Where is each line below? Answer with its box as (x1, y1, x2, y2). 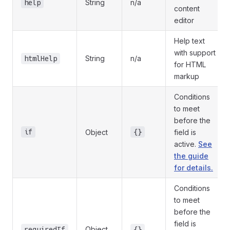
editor (174, 16, 194, 25)
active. (174, 140, 198, 149)
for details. (174, 163, 213, 172)
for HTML (174, 60, 206, 69)
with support (174, 48, 216, 57)
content (174, 4, 200, 13)
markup (174, 72, 199, 81)
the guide (174, 151, 208, 161)
